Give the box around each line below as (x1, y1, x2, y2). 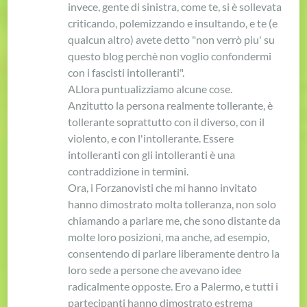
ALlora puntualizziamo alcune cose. (68, 82, 233, 95)
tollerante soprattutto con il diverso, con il (68, 114, 265, 128)
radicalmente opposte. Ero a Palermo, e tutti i (68, 279, 279, 293)
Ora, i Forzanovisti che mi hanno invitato (68, 180, 258, 194)
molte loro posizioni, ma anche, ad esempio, (68, 230, 270, 243)
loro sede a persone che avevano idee (68, 262, 242, 276)
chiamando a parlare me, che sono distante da (68, 213, 281, 227)
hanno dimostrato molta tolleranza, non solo (68, 197, 277, 210)
